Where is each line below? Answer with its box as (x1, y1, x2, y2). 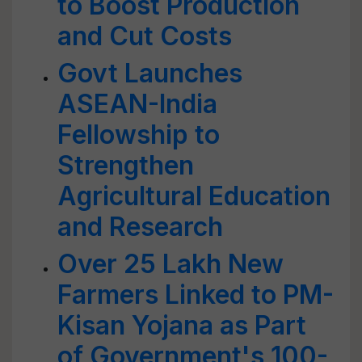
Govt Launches (57, 57, 242, 89)
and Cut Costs (57, 20, 232, 52)
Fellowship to (57, 119, 220, 150)
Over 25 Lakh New (57, 248, 284, 280)
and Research (57, 211, 223, 242)
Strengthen (57, 149, 194, 181)
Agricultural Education (57, 180, 330, 212)
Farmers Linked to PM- (57, 279, 334, 310)
